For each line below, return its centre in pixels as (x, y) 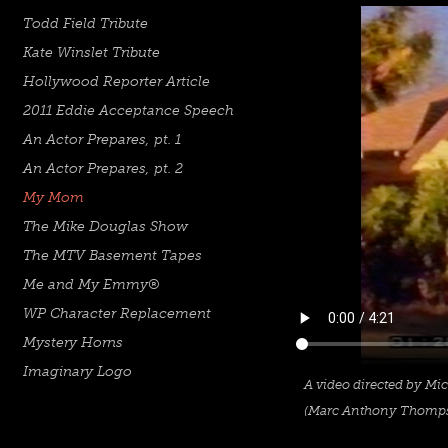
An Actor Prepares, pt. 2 (103, 168)
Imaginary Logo (77, 371)
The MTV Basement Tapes (112, 255)
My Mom (53, 197)
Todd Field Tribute (85, 23)
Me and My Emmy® (91, 284)
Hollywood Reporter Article (116, 81)
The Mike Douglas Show (105, 226)
